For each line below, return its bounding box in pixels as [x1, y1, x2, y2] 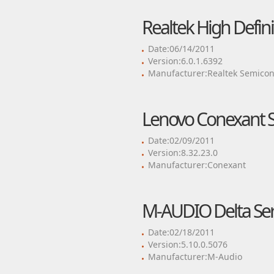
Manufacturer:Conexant [147, 159, 246, 171]
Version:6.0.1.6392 [147, 55, 223, 67]
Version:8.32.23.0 [147, 147, 218, 158]
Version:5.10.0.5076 [147, 239, 228, 250]
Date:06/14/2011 [147, 43, 215, 54]
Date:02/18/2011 [147, 226, 215, 238]
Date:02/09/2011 [147, 135, 215, 146]
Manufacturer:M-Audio [147, 251, 242, 262]
